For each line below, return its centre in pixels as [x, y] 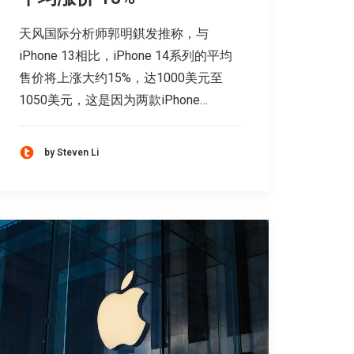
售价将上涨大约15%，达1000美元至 [121, 78]
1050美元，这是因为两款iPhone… [113, 100]
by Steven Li [72, 152]
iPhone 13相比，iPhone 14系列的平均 [126, 56]
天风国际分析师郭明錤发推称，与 [114, 34]
